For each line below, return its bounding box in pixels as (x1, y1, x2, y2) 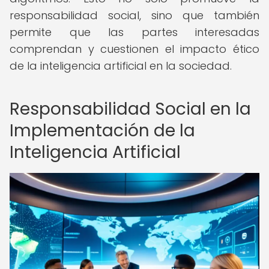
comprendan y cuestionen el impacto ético (10, 41, 259, 56)
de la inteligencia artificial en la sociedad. (10, 58, 232, 73)
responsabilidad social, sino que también (10, 8, 259, 23)
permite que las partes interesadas (10, 25, 259, 40)
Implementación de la (10, 119, 195, 142)
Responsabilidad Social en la (10, 97, 251, 121)
